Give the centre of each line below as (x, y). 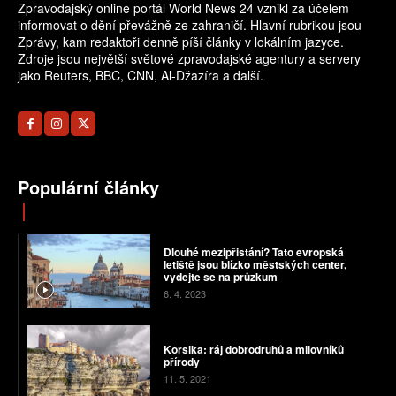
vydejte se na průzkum (220, 276)
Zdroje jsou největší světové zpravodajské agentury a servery (189, 59)
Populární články (88, 187)
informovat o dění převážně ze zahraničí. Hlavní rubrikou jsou (190, 25)
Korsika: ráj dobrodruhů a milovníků (253, 350)
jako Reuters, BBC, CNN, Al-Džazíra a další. (141, 76)
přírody (181, 362)
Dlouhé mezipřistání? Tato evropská (253, 251)
